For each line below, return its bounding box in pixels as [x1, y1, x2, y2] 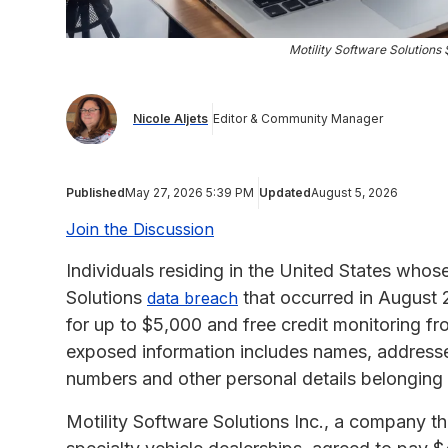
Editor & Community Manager [213, 111, 383, 127]
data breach [147, 287, 238, 308]
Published [66, 184, 125, 200]
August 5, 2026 [311, 184, 398, 200]
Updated [259, 184, 311, 200]
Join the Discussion [66, 218, 214, 239]
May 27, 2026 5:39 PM [125, 184, 254, 200]
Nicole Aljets [133, 111, 208, 127]
